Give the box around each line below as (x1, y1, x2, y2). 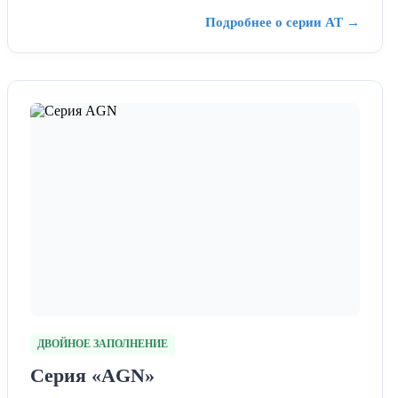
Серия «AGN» (30, 364, 155, 386)
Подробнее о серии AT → (204, 13, 360, 29)
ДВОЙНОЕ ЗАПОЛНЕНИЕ (37, 337, 168, 350)
